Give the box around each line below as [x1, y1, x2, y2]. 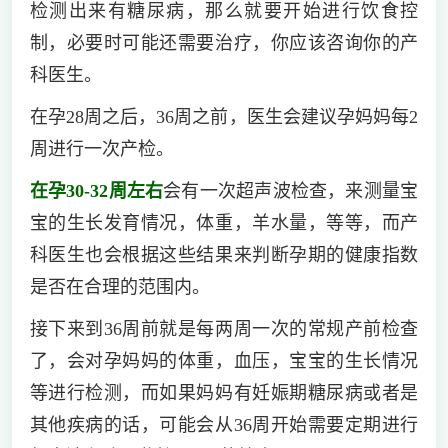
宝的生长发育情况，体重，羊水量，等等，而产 [29, 212, 419, 233]
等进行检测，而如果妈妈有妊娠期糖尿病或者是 [29, 382, 419, 403]
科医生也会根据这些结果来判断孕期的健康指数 [29, 244, 419, 265]
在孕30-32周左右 [29, 180, 164, 201]
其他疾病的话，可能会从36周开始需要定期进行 [29, 414, 419, 435]
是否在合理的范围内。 [29, 276, 210, 297]
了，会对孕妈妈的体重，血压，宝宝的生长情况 [29, 350, 419, 371]
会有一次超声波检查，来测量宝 [163, 180, 419, 201]
